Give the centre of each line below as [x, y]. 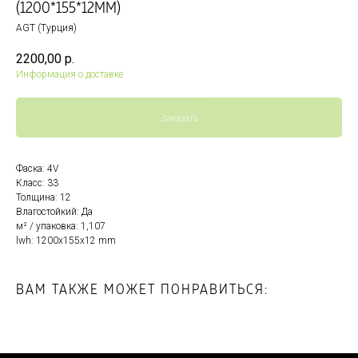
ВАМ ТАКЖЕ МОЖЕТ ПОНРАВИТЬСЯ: [142, 289]
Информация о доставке [70, 75]
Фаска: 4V [37, 169]
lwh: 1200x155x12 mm [66, 241]
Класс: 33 [37, 183]
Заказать [179, 117]
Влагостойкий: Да [54, 212]
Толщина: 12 [44, 198]
